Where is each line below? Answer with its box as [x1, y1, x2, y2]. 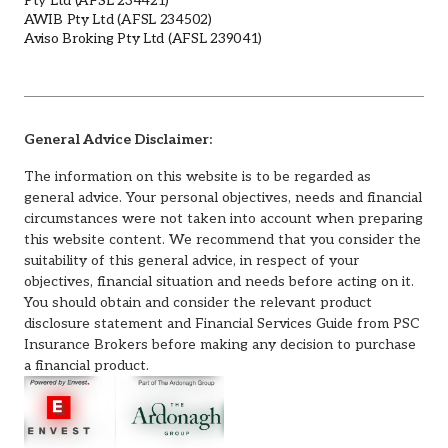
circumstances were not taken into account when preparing [24, 209, 423, 227]
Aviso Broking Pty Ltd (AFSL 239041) [24, 29, 263, 47]
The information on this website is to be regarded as [24, 167, 371, 185]
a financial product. [24, 356, 149, 374]
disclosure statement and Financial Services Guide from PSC [24, 314, 420, 332]
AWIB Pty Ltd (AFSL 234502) [24, 10, 212, 28]
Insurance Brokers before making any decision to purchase [24, 335, 416, 353]
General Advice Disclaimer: [24, 130, 212, 148]
